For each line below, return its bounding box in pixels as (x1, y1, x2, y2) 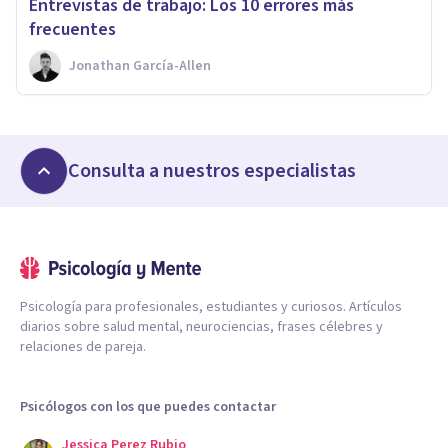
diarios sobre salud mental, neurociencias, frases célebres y (20, 316, 383, 337)
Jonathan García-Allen (69, 55, 211, 76)
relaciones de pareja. (20, 336, 146, 357)
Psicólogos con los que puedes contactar (20, 396, 276, 417)
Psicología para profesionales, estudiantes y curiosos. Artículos (20, 296, 402, 317)
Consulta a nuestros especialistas (68, 156, 356, 185)
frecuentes (29, 16, 116, 42)
